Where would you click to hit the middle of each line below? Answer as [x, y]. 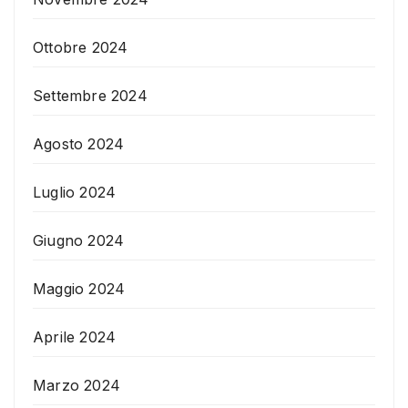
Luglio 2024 [75, 193]
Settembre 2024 [90, 96]
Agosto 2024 [79, 144]
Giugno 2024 [79, 241]
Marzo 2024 [76, 386]
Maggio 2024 [79, 289]
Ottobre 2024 [81, 48]
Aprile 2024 [75, 337]
